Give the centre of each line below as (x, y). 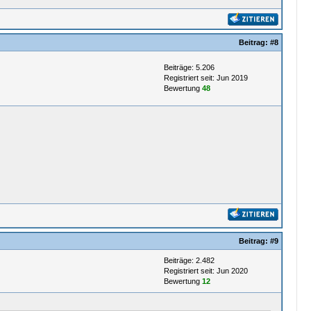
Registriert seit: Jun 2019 (205, 78)
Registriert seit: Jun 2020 (205, 271)
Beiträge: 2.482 (189, 260)
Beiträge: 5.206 (189, 67)
